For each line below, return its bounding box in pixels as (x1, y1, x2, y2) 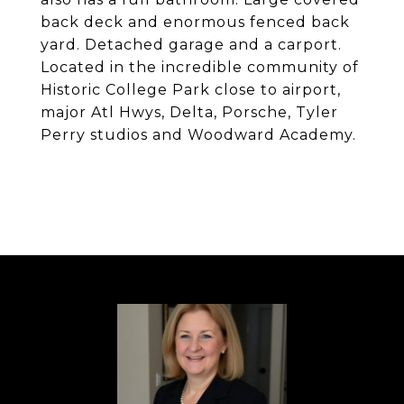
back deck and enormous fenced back (41, 14, 350, 31)
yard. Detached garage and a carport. (41, 36, 342, 53)
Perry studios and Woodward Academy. (41, 126, 356, 143)
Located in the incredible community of (41, 59, 359, 76)
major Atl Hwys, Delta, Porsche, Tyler (41, 104, 338, 121)
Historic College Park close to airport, (41, 81, 341, 98)
